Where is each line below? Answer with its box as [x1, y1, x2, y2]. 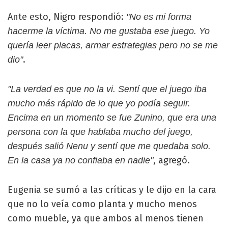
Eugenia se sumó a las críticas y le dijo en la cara [8, 184, 216, 195]
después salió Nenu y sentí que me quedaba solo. [8, 141, 211, 151]
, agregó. [153, 155, 190, 166]
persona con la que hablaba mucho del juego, [8, 127, 193, 137]
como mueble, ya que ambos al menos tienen [8, 213, 204, 224]
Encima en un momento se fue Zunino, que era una [8, 112, 216, 123]
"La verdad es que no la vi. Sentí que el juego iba [8, 84, 207, 94]
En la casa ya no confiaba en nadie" [8, 155, 153, 165]
